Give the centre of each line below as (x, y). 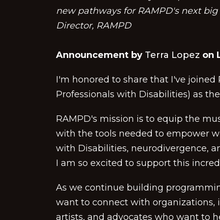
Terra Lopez (172, 55)
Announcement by (100, 55)
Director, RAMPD (94, 26)
